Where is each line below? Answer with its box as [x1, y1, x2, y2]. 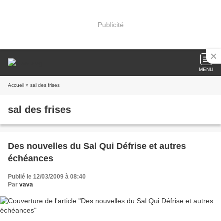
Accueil [8, 82, 24, 88]
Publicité [97, 20, 124, 29]
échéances [8, 153, 53, 163]
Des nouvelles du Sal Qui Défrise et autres [8, 141, 186, 151]
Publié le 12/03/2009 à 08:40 [8, 173, 86, 180]
